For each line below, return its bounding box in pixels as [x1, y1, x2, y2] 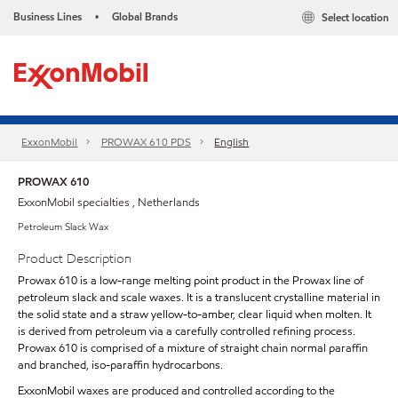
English [214, 134, 250, 150]
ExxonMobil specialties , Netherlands [18, 195, 200, 211]
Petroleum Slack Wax [18, 219, 108, 234]
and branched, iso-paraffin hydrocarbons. [18, 356, 223, 373]
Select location [322, 10, 389, 26]
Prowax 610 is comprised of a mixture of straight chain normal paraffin [18, 339, 368, 356]
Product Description [18, 250, 131, 267]
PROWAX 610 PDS [100, 134, 191, 150]
